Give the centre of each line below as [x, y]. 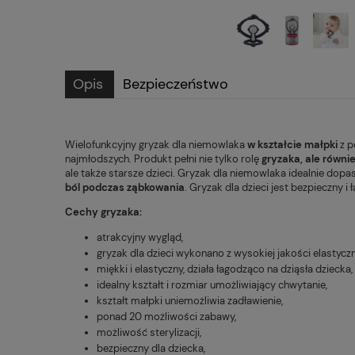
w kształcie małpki [292, 144]
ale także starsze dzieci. [121, 173]
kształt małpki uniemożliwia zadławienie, [190, 300]
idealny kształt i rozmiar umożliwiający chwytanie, [212, 284]
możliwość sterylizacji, [149, 332]
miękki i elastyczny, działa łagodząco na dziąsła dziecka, [225, 269]
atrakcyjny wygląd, [140, 237]
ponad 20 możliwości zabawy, [166, 316]
